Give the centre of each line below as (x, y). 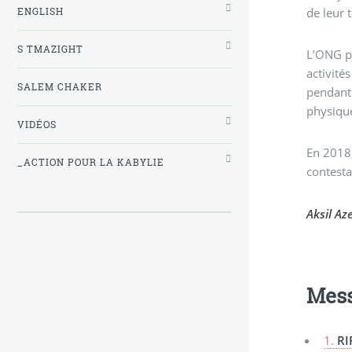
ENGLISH (40, 11)
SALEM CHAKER (60, 86)
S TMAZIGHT (50, 49)
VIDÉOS (37, 124)
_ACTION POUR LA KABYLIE (91, 162)
